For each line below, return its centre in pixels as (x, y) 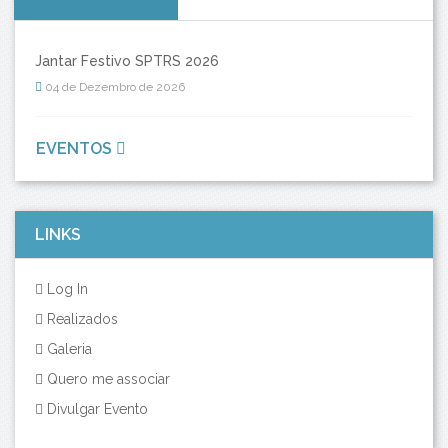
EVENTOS (76, 148)
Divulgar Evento (95, 408)
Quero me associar (106, 378)
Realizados (80, 318)
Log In (65, 288)
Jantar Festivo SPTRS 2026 (127, 60)
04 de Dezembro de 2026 (113, 86)
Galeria (67, 348)
